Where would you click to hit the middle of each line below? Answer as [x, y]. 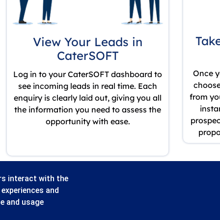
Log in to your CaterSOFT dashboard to [88, 74]
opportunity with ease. [88, 122]
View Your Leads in [88, 42]
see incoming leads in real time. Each [88, 86]
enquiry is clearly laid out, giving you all [88, 98]
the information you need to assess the [88, 110]
